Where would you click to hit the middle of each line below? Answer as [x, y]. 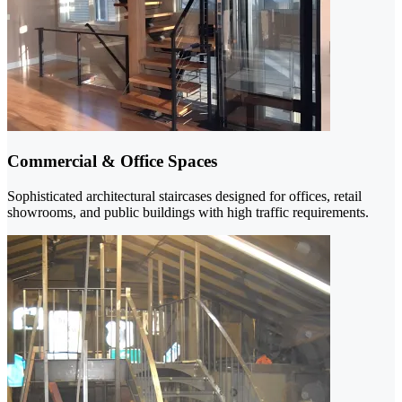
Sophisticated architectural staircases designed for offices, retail [184, 196]
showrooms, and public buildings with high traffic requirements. [188, 212]
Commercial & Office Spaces [112, 161]
